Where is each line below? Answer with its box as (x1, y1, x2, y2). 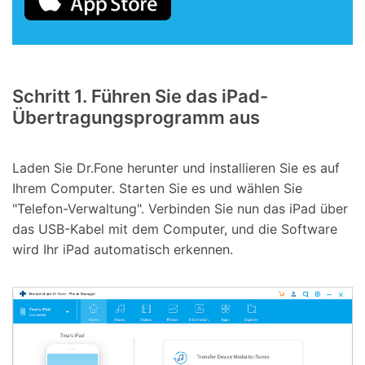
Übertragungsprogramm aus (12, 107, 260, 129)
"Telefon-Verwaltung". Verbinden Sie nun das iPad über (12, 200, 348, 217)
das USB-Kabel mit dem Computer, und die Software (12, 220, 337, 237)
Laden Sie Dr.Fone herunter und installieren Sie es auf (12, 159, 340, 176)
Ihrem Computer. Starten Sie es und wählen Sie (12, 179, 302, 196)
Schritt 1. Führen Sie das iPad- (12, 86, 268, 108)
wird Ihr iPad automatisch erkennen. (12, 240, 233, 257)
